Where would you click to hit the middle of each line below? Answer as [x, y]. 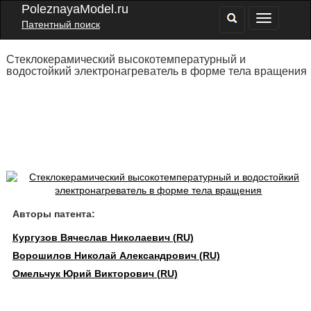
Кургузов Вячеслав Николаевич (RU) [103, 237]
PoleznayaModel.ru [75, 9]
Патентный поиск [61, 24]
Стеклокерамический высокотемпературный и [126, 59]
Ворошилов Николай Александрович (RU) [116, 255]
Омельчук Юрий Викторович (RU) [95, 274]
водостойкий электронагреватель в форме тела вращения [156, 71]
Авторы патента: [53, 214]
